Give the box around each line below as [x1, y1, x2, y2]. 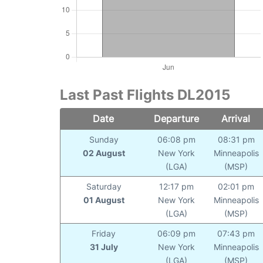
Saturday [86, 181, 122, 192]
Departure [153, 113, 199, 125]
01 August [83, 195, 124, 205]
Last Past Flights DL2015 [60, 86, 230, 104]
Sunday [89, 134, 119, 145]
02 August [82, 148, 125, 159]
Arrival [221, 113, 251, 125]
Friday [92, 228, 116, 239]
